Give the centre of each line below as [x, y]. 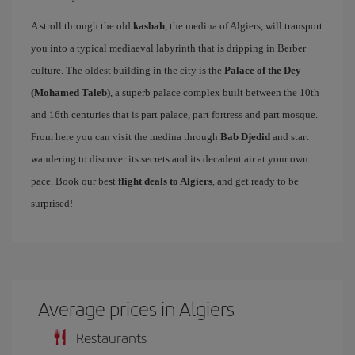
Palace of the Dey [263, 70]
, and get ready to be [256, 181]
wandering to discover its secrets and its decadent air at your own [170, 158]
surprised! [52, 203]
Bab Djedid [245, 136]
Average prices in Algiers [137, 308]
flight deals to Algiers [165, 181]
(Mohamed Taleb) [71, 92]
